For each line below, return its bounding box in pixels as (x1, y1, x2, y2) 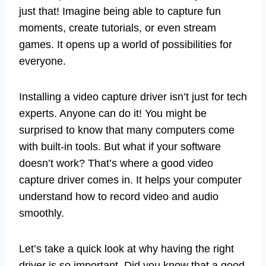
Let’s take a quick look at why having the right (19, 243, 234, 255)
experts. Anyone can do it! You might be (19, 107, 207, 120)
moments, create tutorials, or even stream (19, 22, 216, 34)
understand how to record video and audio (19, 191, 218, 203)
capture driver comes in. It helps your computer (19, 174, 242, 186)
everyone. (19, 55, 66, 68)
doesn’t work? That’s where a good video (19, 157, 213, 170)
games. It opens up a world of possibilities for (19, 39, 232, 51)
